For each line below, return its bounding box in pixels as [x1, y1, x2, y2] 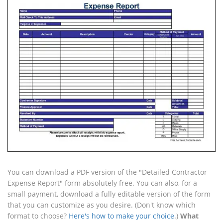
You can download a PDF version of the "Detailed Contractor [7, 167, 207, 177]
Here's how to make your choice [69, 211, 174, 221]
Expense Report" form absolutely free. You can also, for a [7, 178, 197, 188]
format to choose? [7, 211, 69, 221]
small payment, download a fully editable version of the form [7, 189, 211, 199]
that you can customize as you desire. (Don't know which [7, 200, 196, 210]
